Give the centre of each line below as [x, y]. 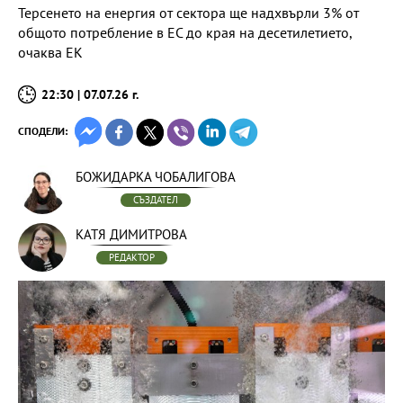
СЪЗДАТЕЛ [156, 200]
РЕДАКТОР [131, 257]
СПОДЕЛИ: [43, 131]
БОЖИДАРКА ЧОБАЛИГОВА [156, 177]
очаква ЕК [50, 52]
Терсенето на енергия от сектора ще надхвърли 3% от [188, 13]
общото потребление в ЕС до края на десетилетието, [185, 32]
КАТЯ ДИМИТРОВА [131, 234]
